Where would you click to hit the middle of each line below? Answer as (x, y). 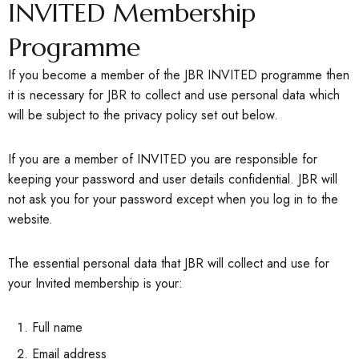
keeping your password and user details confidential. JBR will (173, 179)
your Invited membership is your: (95, 283)
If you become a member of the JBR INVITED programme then (179, 75)
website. (30, 219)
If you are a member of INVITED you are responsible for (163, 159)
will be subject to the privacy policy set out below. (143, 115)
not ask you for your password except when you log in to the (173, 199)
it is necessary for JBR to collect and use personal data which (174, 95)
